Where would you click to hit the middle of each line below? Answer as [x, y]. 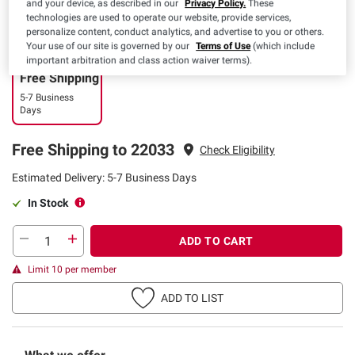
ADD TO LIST [192, 298]
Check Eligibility [237, 149]
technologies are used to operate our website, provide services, [159, 17]
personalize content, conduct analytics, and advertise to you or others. [176, 31]
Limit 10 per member [72, 269]
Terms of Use [223, 46]
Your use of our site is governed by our [109, 46]
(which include [283, 46]
